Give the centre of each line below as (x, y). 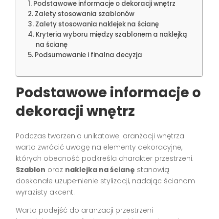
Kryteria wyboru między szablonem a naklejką (112, 35)
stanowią (152, 170)
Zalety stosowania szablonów (85, 14)
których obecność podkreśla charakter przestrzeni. (105, 159)
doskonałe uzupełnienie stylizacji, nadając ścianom (106, 181)
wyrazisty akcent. (45, 192)
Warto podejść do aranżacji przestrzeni (85, 210)
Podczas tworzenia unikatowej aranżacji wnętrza (100, 136)
